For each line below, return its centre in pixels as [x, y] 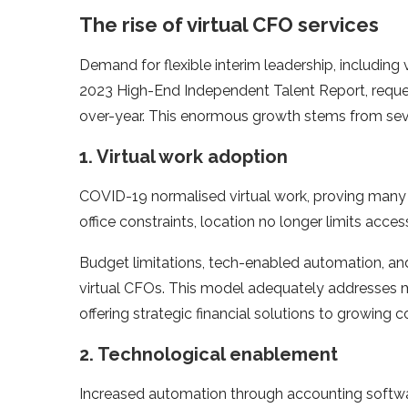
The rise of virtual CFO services [229, 24]
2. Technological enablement [209, 354]
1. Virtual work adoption [184, 156]
